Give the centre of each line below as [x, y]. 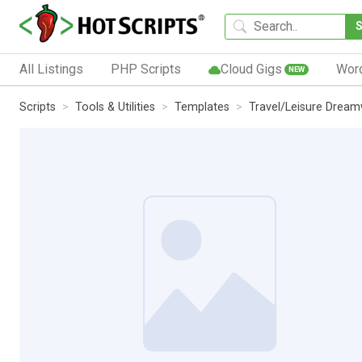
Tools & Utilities [115, 107]
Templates [202, 107]
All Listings [51, 69]
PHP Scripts [145, 69]
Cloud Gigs [251, 69]
